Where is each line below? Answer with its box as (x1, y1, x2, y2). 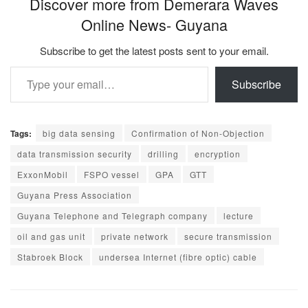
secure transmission (184, 230, 272, 242)
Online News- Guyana (80, 13, 228, 35)
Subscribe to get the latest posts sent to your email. (39, 43, 269, 58)
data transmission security (17, 147, 132, 159)
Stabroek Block (17, 250, 83, 263)
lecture (223, 209, 254, 221)
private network (101, 230, 168, 242)
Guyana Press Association (17, 188, 132, 201)
